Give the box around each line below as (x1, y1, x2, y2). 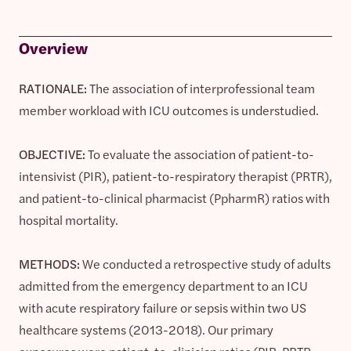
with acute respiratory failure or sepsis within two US (19, 298, 306, 317)
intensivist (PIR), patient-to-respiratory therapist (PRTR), (19, 166, 332, 185)
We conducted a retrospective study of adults (82, 254, 331, 273)
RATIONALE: (19, 78, 89, 97)
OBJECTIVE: (19, 144, 88, 163)
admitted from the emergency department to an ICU (19, 276, 308, 295)
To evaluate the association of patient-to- (88, 144, 314, 163)
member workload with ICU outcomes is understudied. (19, 100, 319, 119)
